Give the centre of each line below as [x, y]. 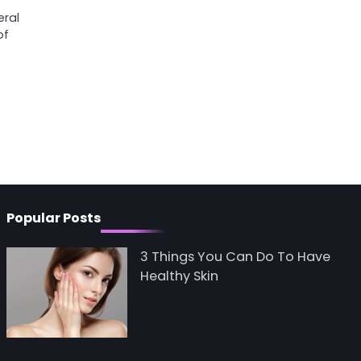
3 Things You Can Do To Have [236, 257]
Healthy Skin [180, 276]
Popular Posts [54, 218]
